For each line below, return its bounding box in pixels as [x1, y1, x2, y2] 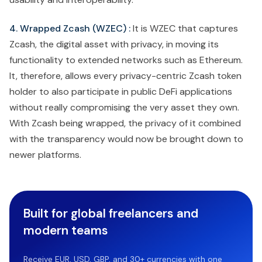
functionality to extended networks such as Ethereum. [9, 54, 243, 67]
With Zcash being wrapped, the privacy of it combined [9, 117, 241, 130]
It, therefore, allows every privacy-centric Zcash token [9, 70, 242, 82]
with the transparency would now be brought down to [9, 133, 243, 146]
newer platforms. [9, 149, 81, 161]
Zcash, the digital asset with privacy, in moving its [9, 38, 219, 51]
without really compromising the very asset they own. [9, 101, 239, 114]
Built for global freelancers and [23, 205, 198, 222]
